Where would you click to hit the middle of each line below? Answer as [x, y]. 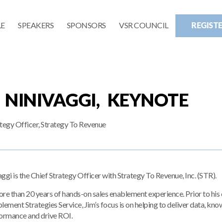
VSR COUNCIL [144, 25]
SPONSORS [86, 25]
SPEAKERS [36, 25]
